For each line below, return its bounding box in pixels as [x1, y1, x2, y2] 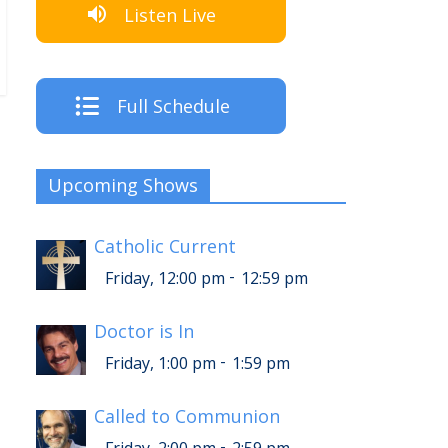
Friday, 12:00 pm [105, 267, 225, 290]
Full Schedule [116, 94, 230, 119]
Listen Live [124, 2, 216, 27]
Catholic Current [94, 234, 236, 259]
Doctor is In [94, 319, 194, 344]
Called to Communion [94, 404, 280, 429]
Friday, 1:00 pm [105, 352, 216, 375]
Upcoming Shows [48, 173, 198, 198]
